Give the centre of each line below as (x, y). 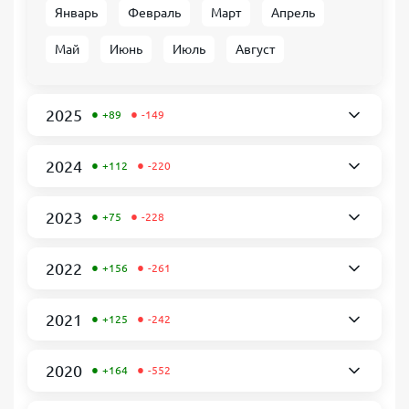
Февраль (154, 13)
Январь (76, 13)
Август (255, 49)
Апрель (293, 13)
